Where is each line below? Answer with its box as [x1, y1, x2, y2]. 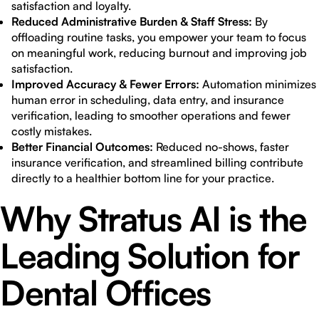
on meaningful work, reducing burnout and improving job [11, 46, 307, 60]
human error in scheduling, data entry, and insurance [11, 93, 284, 107]
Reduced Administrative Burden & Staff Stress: [11, 14, 252, 28]
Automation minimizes [199, 77, 316, 91]
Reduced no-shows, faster [153, 140, 289, 154]
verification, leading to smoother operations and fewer [11, 108, 291, 122]
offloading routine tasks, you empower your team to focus [11, 30, 306, 44]
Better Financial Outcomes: [11, 140, 153, 154]
